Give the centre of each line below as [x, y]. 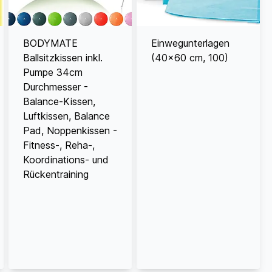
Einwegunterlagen [190, 43]
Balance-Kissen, [59, 101]
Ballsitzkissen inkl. [63, 57]
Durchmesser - [55, 87]
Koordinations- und [66, 159]
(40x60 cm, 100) [189, 57]
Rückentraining [56, 174]
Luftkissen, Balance [66, 116]
